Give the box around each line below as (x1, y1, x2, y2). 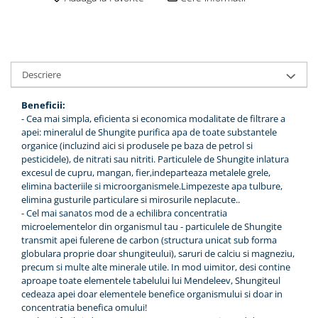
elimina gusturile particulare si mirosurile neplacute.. (21, 193, 240, 206)
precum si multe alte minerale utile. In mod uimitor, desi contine (21, 261, 290, 273)
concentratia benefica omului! (21, 301, 147, 314)
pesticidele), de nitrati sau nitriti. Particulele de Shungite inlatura (21, 153, 289, 165)
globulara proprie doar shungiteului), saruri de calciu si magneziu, (21, 247, 295, 260)
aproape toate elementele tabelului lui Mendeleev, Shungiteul (21, 274, 280, 287)
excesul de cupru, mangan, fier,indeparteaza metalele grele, (21, 166, 270, 179)
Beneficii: (21, 99, 65, 111)
